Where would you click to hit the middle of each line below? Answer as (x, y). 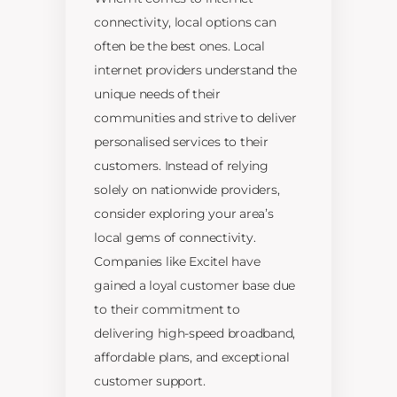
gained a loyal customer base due (195, 286)
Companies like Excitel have (177, 262)
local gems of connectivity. (175, 238)
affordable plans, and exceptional (192, 358)
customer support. (150, 381)
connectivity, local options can (185, 23)
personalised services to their (181, 142)
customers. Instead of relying (181, 166)
